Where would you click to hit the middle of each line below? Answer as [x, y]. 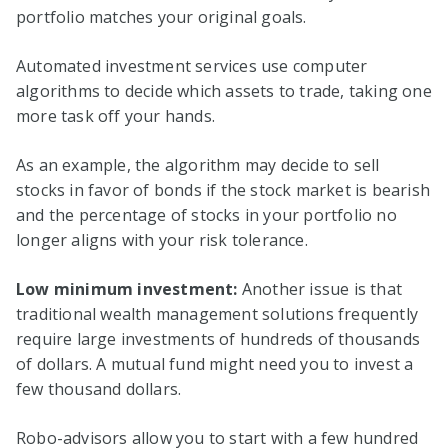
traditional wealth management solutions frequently [217, 313]
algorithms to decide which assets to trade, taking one [224, 90]
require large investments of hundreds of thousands [218, 338]
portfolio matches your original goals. [161, 16]
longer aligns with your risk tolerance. [162, 239]
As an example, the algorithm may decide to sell [198, 164]
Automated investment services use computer [192, 65]
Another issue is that [322, 288]
